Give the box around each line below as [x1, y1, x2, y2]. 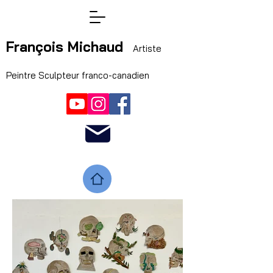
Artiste [130, 43, 161, 54]
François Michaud [6, 38, 123, 55]
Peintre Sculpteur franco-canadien [6, 69, 152, 81]
